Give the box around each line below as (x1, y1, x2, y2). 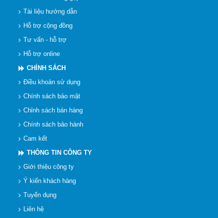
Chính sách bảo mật (23, 92, 80, 100)
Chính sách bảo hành (23, 121, 83, 128)
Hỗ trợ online (23, 50, 60, 58)
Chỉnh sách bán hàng (23, 107, 83, 114)
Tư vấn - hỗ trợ (23, 36, 67, 44)
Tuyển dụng (23, 191, 56, 199)
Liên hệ (23, 205, 44, 213)
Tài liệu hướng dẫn (23, 8, 77, 16)
